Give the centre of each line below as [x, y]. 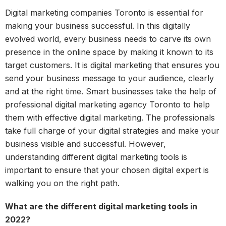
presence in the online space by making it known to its [109, 52]
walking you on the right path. [62, 183]
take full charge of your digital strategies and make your [112, 130]
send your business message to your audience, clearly [109, 78]
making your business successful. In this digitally [98, 25]
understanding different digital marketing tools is [96, 157]
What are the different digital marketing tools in [101, 206]
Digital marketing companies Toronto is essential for [104, 12]
